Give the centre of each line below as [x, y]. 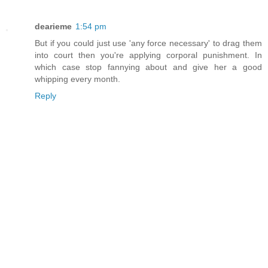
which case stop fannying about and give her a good [148, 67]
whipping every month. [77, 79]
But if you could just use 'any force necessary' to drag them [148, 43]
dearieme [53, 27]
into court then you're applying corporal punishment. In [148, 55]
